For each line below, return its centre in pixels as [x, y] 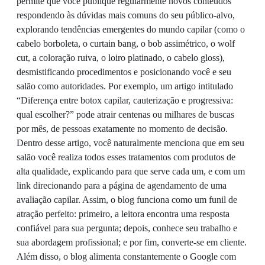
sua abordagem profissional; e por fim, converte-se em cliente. [132, 243]
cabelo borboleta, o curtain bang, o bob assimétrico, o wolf [126, 44]
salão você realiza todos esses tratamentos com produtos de [126, 157]
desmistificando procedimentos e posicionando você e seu [124, 72]
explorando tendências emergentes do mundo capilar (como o [131, 30]
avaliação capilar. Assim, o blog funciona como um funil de [127, 200]
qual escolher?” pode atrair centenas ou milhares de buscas [125, 115]
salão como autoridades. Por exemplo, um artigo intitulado [125, 86]
